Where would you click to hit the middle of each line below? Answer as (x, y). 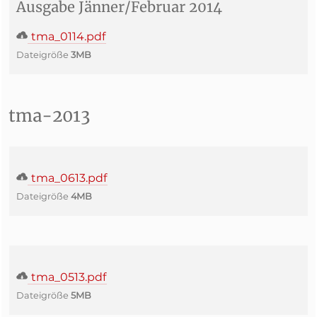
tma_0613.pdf (68, 178)
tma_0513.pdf (67, 277)
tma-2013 (49, 116)
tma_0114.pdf (67, 36)
